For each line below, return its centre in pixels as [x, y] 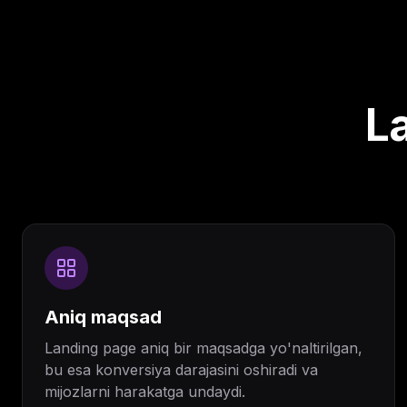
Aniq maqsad [103, 317]
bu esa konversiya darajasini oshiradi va [181, 370]
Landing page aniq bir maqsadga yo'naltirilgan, [203, 348]
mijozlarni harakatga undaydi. [145, 392]
